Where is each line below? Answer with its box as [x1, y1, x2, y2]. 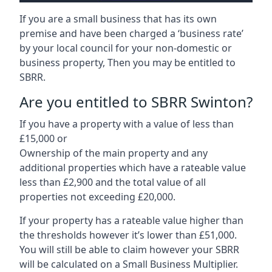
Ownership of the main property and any [19, 146, 208, 160]
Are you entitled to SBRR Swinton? [19, 91, 253, 112]
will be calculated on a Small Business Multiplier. [19, 257, 238, 271]
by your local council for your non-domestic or [19, 41, 232, 55]
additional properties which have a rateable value [19, 160, 246, 174]
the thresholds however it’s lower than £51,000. [19, 228, 237, 242]
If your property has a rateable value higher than [19, 213, 243, 227]
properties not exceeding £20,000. [19, 189, 175, 203]
